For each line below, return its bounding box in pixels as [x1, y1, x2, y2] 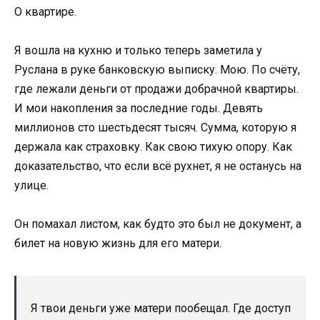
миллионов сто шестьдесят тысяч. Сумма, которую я [14, 120, 296, 134]
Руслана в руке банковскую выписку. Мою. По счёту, [14, 62, 300, 76]
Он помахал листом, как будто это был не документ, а [14, 216, 301, 231]
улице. [14, 178, 49, 192]
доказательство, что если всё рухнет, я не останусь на [14, 159, 301, 173]
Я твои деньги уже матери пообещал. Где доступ [31, 301, 291, 315]
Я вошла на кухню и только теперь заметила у [14, 43, 262, 57]
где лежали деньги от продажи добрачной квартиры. [14, 81, 299, 96]
